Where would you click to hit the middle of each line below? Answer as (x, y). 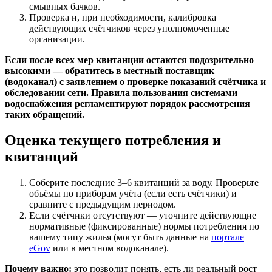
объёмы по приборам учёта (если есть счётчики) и (133, 194)
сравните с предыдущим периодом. (103, 205)
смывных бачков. (65, 7)
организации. (57, 39)
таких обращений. (45, 115)
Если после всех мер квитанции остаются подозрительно (129, 60)
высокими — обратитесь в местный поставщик (110, 71)
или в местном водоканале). (110, 248)
